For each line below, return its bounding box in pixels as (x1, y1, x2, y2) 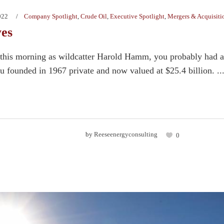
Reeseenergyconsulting (94, 130, 157, 138)
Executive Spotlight (110, 12, 164, 20)
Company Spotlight (24, 12, 77, 20)
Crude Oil (80, 12, 107, 20)
